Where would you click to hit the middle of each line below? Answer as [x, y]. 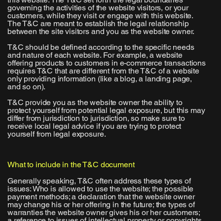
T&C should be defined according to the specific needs [101, 47]
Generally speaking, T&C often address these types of [99, 181]
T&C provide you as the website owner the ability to [95, 102]
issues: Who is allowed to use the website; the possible [101, 189]
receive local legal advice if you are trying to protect [94, 126]
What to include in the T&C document [71, 164]
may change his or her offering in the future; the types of [101, 205]
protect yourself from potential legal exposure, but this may [106, 110]
